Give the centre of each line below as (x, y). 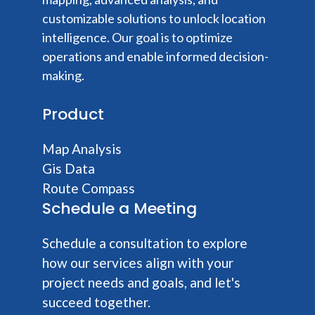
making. (63, 76)
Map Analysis (82, 149)
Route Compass (89, 188)
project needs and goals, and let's (141, 283)
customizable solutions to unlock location (154, 19)
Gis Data (69, 169)
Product (73, 115)
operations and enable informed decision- (155, 57)
